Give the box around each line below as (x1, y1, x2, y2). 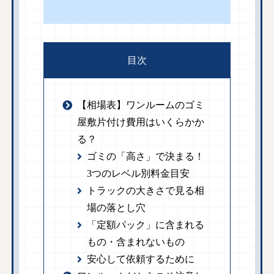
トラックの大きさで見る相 (87, 185, 205, 196)
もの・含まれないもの (87, 236, 185, 247)
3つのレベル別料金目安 (87, 168, 190, 179)
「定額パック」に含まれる (87, 219, 205, 230)
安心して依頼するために (87, 253, 195, 264)
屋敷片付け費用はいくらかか (77, 116, 205, 127)
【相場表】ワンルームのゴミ (77, 99, 205, 110)
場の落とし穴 (87, 202, 146, 213)
